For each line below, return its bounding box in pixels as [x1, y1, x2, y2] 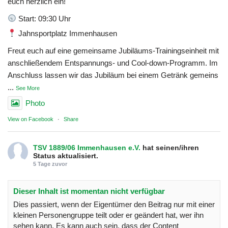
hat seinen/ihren [142, 143, 199, 152]
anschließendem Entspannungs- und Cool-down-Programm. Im [8, 58, 218, 67]
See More [16, 84, 40, 91]
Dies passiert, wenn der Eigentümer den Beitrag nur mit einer [13, 199, 215, 209]
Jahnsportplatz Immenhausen [16, 28, 118, 38]
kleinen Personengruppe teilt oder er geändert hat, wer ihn [13, 210, 204, 219]
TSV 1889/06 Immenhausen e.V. [33, 143, 140, 152]
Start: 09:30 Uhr [16, 14, 71, 23]
